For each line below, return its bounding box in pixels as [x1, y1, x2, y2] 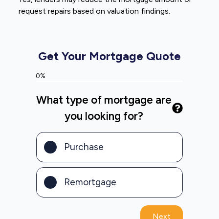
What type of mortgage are [36, 93, 172, 107]
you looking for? [65, 109, 144, 123]
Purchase [64, 141, 104, 153]
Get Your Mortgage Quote [38, 49, 181, 64]
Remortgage [64, 176, 116, 188]
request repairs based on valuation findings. [19, 6, 171, 16]
